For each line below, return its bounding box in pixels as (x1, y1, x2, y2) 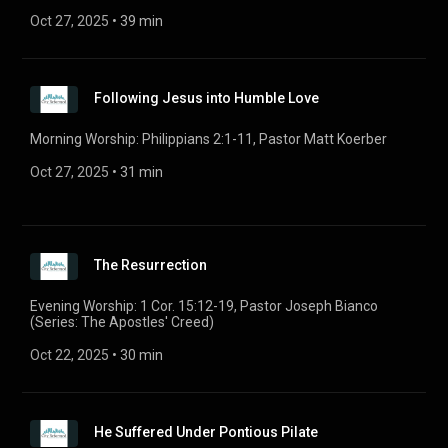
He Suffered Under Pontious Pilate (94, 424, 318, 440)
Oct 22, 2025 (30, 347, 109, 363)
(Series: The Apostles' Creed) (30, 314, 214, 330)
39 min (120, 13, 163, 29)
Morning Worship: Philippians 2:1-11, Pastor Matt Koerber (30, 131, 387, 147)
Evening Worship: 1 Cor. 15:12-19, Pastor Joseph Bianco (30, 298, 378, 314)
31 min (120, 164, 163, 180)
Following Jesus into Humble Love (94, 90, 319, 106)
